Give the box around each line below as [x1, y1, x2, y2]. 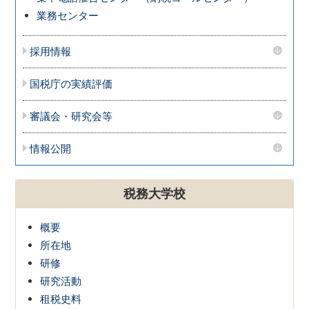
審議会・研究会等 [30, 109, 113, 123]
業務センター [37, 8, 99, 22]
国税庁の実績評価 [30, 77, 113, 90]
